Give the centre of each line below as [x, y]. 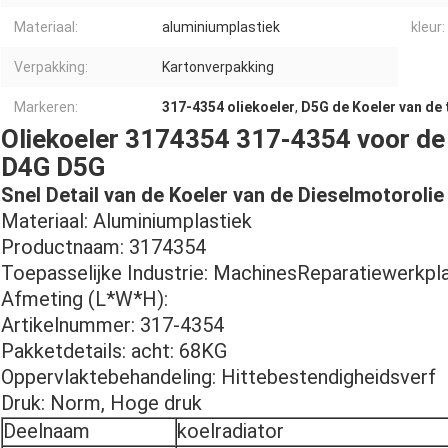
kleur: [428, 27]
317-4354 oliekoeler [228, 107]
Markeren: [46, 107]
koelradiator [230, 431]
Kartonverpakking [218, 67]
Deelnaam [46, 431]
